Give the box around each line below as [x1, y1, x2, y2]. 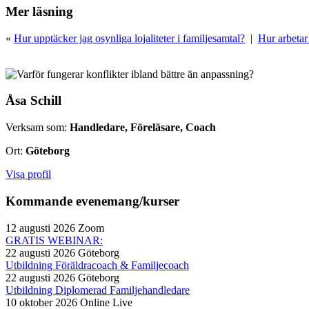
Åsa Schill [6, 93, 61, 108]
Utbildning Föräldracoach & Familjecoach [6, 259, 189, 271]
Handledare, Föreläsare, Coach [70, 121, 216, 134]
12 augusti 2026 [6, 221, 78, 234]
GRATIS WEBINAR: [6, 234, 103, 246]
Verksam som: [6, 121, 70, 134]
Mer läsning [6, 3, 73, 19]
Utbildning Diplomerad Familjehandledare [6, 283, 190, 296]
